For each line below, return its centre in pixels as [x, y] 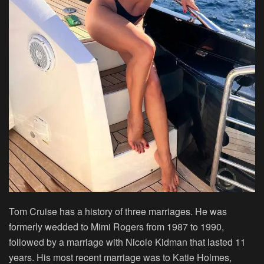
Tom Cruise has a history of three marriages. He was [118, 212]
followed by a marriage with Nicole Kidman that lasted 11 [127, 242]
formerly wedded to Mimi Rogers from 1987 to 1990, [116, 227]
